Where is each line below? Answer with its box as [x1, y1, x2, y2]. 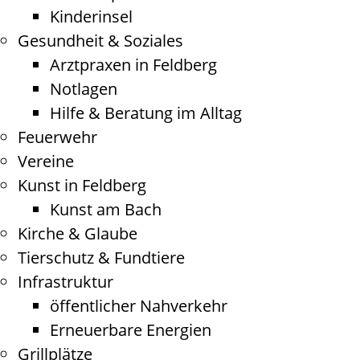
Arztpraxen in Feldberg [50, 54, 217, 76]
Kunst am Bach [50, 198, 162, 220]
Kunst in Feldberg [18, 174, 146, 196]
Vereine [18, 150, 74, 172]
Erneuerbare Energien [50, 319, 211, 341]
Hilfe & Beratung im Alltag [50, 102, 242, 124]
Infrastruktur [18, 271, 113, 292]
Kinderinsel [50, 6, 133, 27]
